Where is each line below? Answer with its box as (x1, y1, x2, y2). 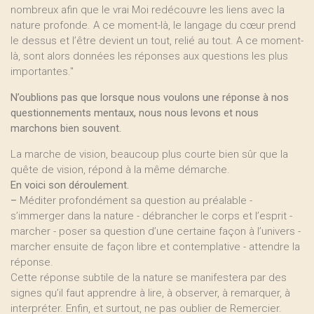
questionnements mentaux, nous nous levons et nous (11, 107, 259, 119)
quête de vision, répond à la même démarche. (11, 163, 230, 176)
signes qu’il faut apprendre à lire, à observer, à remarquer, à (11, 287, 290, 299)
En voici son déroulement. (11, 179, 129, 191)
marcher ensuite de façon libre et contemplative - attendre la (11, 240, 300, 253)
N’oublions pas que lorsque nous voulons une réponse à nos (11, 91, 289, 104)
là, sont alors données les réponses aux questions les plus (11, 50, 288, 62)
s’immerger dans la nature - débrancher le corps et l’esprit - (11, 210, 292, 222)
